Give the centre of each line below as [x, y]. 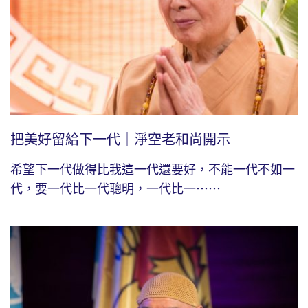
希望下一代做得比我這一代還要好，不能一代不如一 [153, 169]
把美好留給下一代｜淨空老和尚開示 [120, 139]
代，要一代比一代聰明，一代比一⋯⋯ [115, 189]
